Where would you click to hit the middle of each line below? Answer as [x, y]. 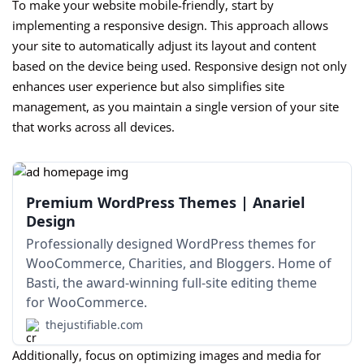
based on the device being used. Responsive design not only [180, 66]
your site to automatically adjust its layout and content [164, 46]
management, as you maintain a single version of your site [175, 107]
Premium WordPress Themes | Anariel [165, 203]
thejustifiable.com [94, 325]
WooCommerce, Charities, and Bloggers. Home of [179, 264]
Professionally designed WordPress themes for [171, 244]
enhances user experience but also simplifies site [148, 87]
